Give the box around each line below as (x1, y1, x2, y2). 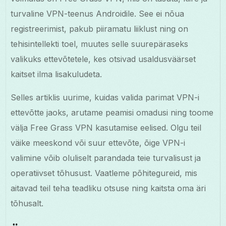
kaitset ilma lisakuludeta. (11, 69, 102, 80)
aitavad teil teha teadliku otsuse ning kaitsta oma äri (11, 183, 206, 194)
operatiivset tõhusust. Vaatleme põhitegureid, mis (11, 168, 198, 179)
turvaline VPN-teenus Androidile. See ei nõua (11, 9, 185, 19)
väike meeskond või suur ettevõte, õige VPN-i (11, 138, 186, 148)
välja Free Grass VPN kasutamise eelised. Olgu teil (11, 123, 202, 133)
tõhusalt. (11, 198, 44, 209)
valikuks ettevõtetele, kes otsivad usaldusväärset (11, 54, 196, 65)
